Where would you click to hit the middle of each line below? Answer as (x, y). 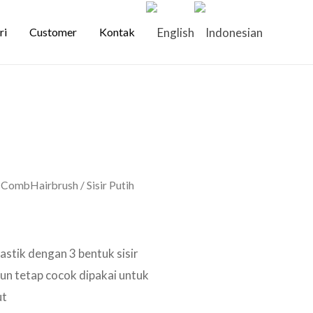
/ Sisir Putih (106, 185)
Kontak (117, 31)
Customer (53, 31)
